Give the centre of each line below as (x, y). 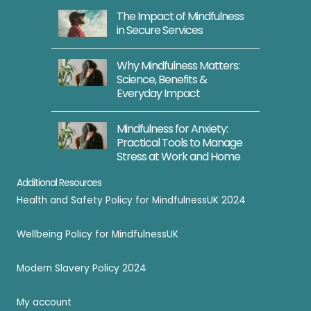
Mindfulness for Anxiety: (172, 128)
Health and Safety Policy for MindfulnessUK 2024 (131, 200)
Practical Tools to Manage (179, 142)
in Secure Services (160, 30)
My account (44, 302)
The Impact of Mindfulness (180, 16)
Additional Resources (59, 183)
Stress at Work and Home (178, 156)
